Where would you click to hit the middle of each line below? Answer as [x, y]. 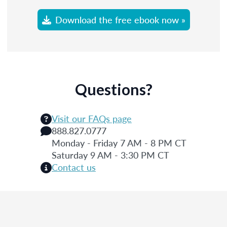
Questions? [113, 89]
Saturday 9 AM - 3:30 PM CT [110, 155]
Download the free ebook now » [120, 19]
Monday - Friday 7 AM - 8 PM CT [119, 142]
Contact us [74, 167]
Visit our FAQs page [92, 118]
